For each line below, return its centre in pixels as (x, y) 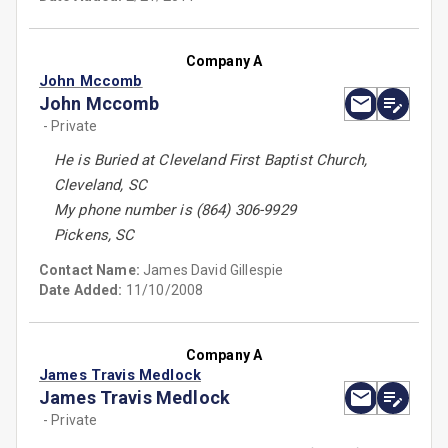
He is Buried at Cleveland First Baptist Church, (211, 160)
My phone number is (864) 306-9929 (175, 210)
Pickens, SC (94, 235)
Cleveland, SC (100, 185)
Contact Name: (91, 270)
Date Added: (81, 290)
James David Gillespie (213, 270)
